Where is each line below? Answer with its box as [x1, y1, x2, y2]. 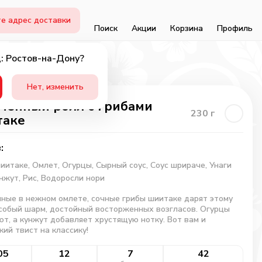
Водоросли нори [40, 173, 105, 184]
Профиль [217, 22, 253, 34]
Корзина [170, 22, 203, 34]
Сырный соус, [95, 160, 150, 171]
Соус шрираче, [150, 160, 209, 171]
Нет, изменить [26, 81, 84, 92]
